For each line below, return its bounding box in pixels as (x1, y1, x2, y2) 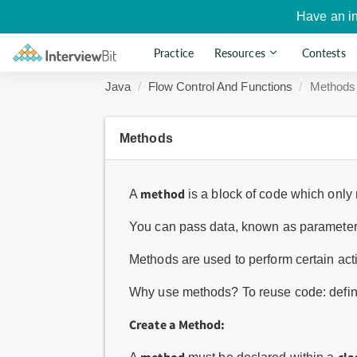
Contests (301, 45, 346, 60)
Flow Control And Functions (147, 80, 293, 93)
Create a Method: (129, 316, 226, 332)
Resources (214, 45, 265, 60)
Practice (154, 45, 194, 60)
